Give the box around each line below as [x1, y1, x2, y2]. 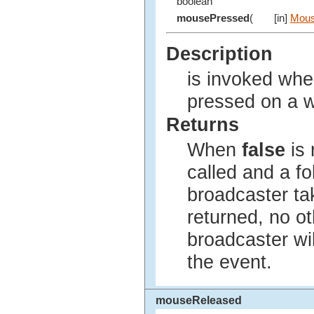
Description [166, 43, 273, 65]
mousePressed [177, 13, 250, 25]
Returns [166, 114, 239, 135]
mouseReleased [156, 294, 242, 307]
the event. [187, 251, 272, 273]
